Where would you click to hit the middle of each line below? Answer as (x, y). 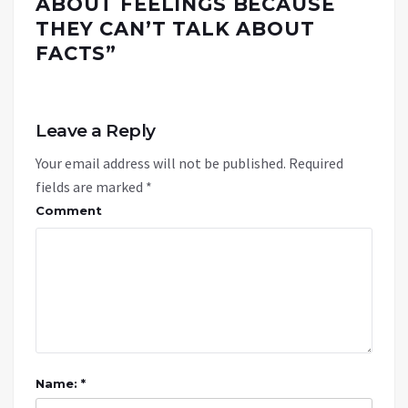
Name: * (61, 383)
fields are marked (91, 186)
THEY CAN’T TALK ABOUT (175, 28)
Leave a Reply (96, 130)
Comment (69, 210)
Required (316, 163)
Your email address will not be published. (161, 163)
